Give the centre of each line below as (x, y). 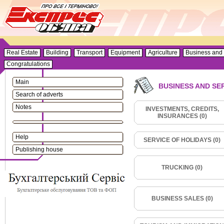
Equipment (125, 52)
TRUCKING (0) (182, 167)
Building (57, 52)
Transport (89, 52)
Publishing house (39, 149)
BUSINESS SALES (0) (182, 198)
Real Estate (22, 52)
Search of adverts (39, 94)
